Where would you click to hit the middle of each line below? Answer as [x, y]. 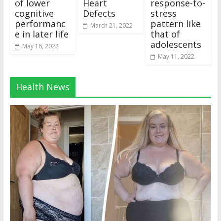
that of [166, 34]
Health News [42, 87]
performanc [40, 23]
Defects [99, 13]
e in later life [41, 34]
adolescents [176, 44]
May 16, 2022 [40, 46]
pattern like [176, 23]
